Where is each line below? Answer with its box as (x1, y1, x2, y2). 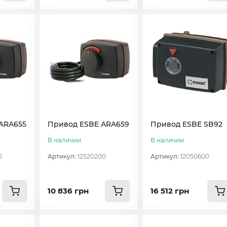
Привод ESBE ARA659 (48, 119, 130, 129)
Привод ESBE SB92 (150, 119, 222, 129)
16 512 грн (150, 185, 189, 196)
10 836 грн (48, 185, 89, 196)
